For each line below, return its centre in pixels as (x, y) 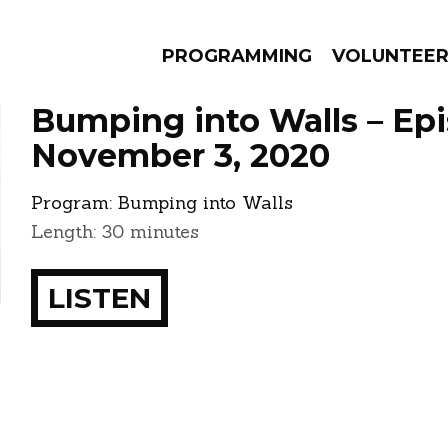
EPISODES (166, 210)
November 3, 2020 (180, 155)
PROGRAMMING (237, 56)
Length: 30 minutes (115, 231)
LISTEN (99, 298)
